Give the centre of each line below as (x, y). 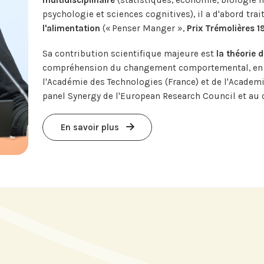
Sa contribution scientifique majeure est (129, 53)
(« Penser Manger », (142, 29)
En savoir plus (91, 127)
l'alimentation (71, 29)
